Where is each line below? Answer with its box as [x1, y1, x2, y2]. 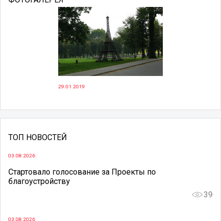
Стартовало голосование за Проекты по [8, 167, 156, 177]
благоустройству [8, 177, 70, 186]
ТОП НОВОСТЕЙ [8, 133, 67, 143]
